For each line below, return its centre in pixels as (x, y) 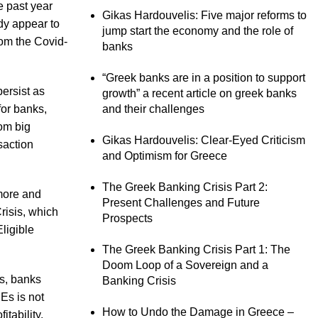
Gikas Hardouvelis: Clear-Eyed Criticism (204, 140)
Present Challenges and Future (181, 203)
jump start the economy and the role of (198, 31)
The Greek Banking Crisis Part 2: (185, 187)
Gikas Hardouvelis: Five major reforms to (204, 15)
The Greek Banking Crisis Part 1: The (196, 250)
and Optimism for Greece (165, 156)
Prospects (127, 218)
